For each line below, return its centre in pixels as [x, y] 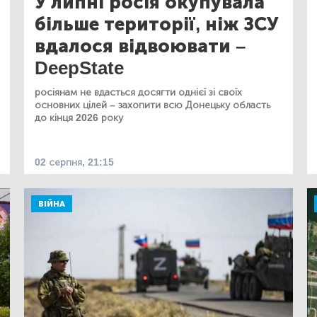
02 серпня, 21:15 [74, 162]
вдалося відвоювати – [140, 46]
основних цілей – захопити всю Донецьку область [152, 105]
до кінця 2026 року [79, 117]
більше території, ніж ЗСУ [156, 24]
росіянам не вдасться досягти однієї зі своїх [138, 92]
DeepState [79, 68]
